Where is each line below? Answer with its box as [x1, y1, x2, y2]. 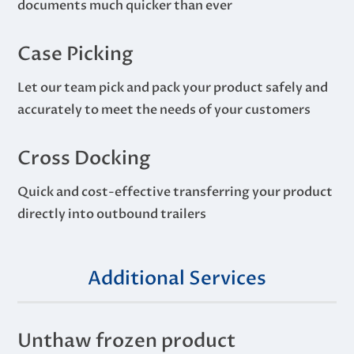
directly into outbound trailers [17, 205, 207, 223]
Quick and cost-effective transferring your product [17, 183, 333, 201]
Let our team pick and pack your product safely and [17, 78, 329, 96]
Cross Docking [17, 145, 152, 171]
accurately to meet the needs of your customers [17, 100, 311, 119]
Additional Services [88, 265, 266, 292]
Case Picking [17, 40, 134, 67]
